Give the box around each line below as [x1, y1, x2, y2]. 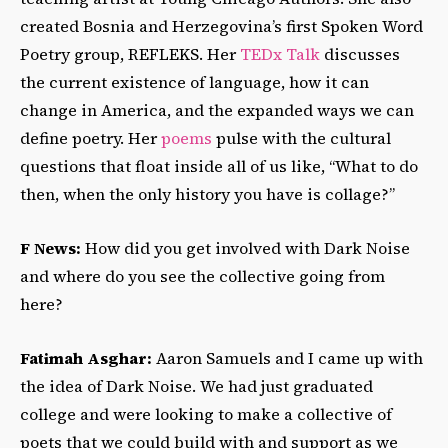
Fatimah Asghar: [20, 347, 152, 370]
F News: [20, 237, 85, 260]
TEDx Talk [240, 43, 324, 66]
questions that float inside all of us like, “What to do [20, 155, 418, 178]
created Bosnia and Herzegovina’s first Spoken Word [20, 15, 423, 38]
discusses [324, 43, 400, 66]
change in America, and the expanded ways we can [20, 99, 414, 122]
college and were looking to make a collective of [20, 403, 392, 426]
